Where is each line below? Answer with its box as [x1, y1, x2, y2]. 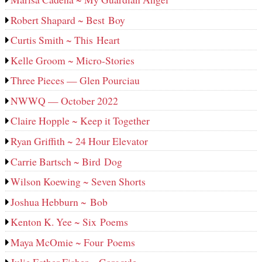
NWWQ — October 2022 [11, 93, 119, 108]
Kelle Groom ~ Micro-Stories [11, 53, 135, 67]
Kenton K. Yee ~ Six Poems [11, 215, 129, 229]
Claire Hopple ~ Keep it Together [11, 113, 150, 128]
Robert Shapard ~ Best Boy [11, 12, 126, 27]
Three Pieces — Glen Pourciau [11, 73, 140, 88]
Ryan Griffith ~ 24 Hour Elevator [11, 134, 149, 148]
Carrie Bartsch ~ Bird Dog [11, 154, 123, 168]
